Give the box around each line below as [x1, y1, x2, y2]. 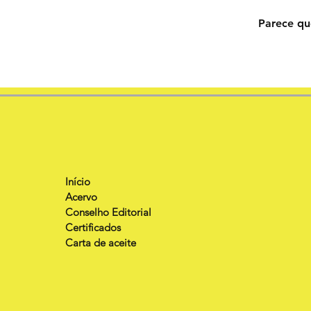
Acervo [65, 190, 97, 203]
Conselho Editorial [65, 205, 151, 219]
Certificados [65, 220, 121, 234]
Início [65, 174, 90, 188]
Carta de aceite [65, 235, 136, 249]
